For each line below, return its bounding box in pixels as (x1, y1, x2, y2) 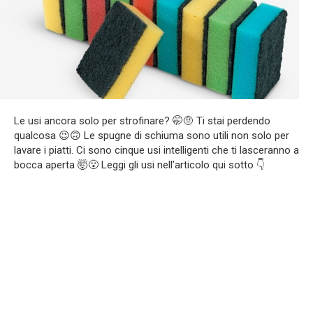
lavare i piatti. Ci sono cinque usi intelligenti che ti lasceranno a (14, 143, 299, 156)
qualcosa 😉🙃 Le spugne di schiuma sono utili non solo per (14, 129, 289, 142)
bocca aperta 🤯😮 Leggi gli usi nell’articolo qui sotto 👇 (14, 158, 265, 171)
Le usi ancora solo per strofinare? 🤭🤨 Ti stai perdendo (14, 114, 270, 127)
